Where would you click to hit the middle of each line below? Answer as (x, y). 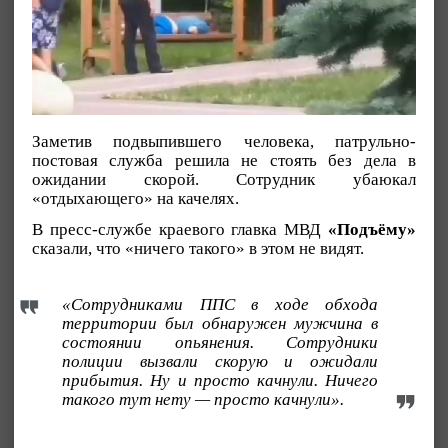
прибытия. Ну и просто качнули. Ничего (220, 381)
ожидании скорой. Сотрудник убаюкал (224, 180)
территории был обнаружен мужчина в (220, 324)
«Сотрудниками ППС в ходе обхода (220, 305)
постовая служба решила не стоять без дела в (224, 161)
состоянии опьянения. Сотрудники (220, 343)
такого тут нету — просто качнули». (203, 400)
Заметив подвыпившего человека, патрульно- (224, 142)
